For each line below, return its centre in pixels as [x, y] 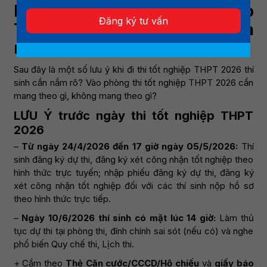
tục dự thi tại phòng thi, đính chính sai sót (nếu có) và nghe [133, 231]
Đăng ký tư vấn [133, 21]
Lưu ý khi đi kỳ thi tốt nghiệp [133, 11]
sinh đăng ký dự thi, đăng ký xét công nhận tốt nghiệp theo [133, 159]
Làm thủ [235, 218]
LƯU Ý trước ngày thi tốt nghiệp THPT [133, 116]
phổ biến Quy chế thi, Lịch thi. [74, 244]
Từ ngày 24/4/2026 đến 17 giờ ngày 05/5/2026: [131, 146]
